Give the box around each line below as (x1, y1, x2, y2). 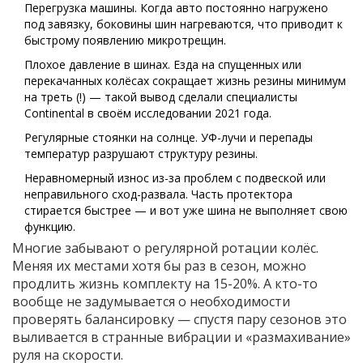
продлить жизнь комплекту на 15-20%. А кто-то (12, 275, 318, 293)
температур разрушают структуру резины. (24, 146, 258, 162)
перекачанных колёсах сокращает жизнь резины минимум (24, 73, 346, 89)
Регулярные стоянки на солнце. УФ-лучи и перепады (24, 130, 313, 146)
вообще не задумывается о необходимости (12, 293, 290, 311)
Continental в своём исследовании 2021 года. (24, 105, 271, 122)
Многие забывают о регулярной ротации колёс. (12, 239, 318, 258)
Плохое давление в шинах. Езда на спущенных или (24, 57, 301, 73)
